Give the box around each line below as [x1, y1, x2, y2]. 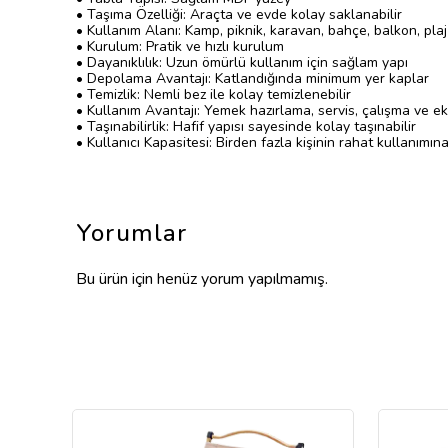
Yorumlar [76, 217, 188, 249]
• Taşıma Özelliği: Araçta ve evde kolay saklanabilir [76, 5, 402, 24]
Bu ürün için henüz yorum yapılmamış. [76, 268, 328, 290]
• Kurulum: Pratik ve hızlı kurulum [76, 37, 284, 56]
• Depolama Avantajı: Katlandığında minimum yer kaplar [76, 69, 429, 88]
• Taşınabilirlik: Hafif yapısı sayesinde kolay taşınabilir [76, 117, 416, 136]
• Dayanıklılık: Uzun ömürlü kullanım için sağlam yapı [76, 53, 408, 72]
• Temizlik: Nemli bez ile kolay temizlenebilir [76, 85, 351, 104]
